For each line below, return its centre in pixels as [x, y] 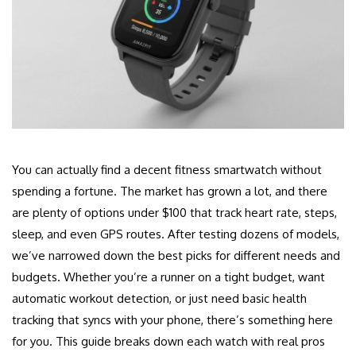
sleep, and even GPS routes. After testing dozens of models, [176, 234]
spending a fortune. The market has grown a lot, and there [170, 192]
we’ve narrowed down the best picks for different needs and [176, 256]
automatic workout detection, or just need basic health [159, 299]
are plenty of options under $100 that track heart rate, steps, [174, 213]
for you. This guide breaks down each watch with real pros [168, 342]
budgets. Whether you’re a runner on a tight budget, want [168, 277]
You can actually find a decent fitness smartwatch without [167, 170]
